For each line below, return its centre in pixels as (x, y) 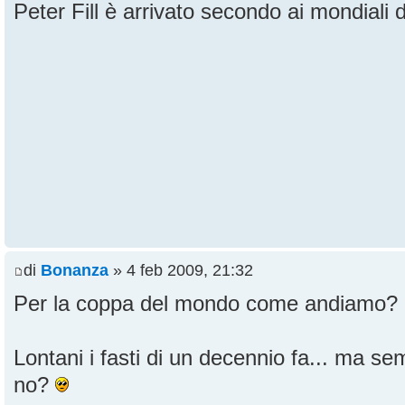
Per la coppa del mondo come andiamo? (206, 304)
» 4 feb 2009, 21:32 (181, 270)
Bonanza (75, 270)
